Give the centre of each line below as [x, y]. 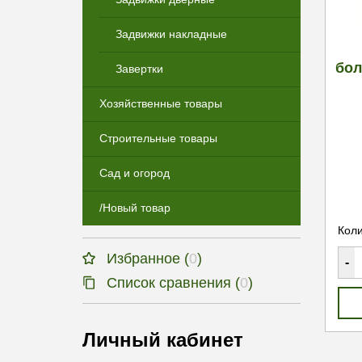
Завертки [139, 69]
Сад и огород [135, 173]
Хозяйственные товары [161, 103]
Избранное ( [148, 259]
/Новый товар [135, 208]
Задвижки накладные [171, 34]
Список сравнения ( [173, 283]
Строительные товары [158, 138]
